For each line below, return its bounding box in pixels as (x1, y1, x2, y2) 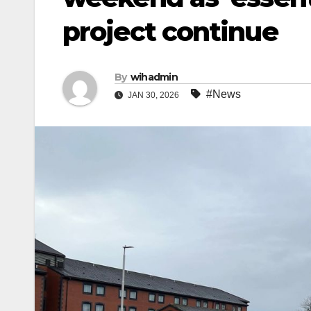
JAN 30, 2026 (126, 90, 181, 101)
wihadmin (130, 71, 178, 84)
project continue (62, 15, 278, 48)
